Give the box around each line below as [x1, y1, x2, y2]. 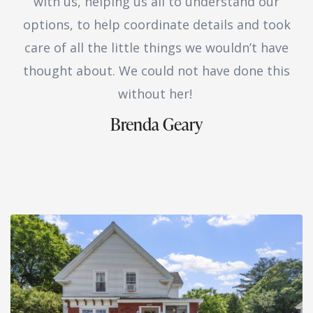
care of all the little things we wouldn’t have [24, 38, 289, 56]
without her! [117, 85, 196, 102]
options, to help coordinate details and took [22, 15, 291, 33]
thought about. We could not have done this [23, 61, 290, 79]
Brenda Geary [110, 112, 203, 136]
